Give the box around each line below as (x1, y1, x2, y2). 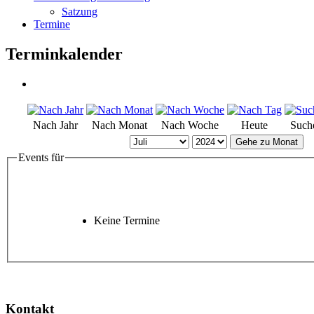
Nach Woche (161, 118, 219, 131)
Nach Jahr (33, 118, 78, 131)
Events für (18, 151, 64, 163)
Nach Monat (92, 118, 147, 131)
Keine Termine (94, 214, 160, 227)
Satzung (62, 6, 97, 18)
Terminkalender (6, 44, 123, 63)
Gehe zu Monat (235, 136, 298, 147)
